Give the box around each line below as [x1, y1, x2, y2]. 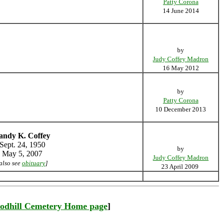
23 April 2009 [161, 163, 200, 170]
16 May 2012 [162, 64, 199, 72]
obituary [22, 159, 45, 167]
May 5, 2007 [2, 149, 42, 158]
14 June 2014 [162, 7, 199, 14]
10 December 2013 [155, 106, 206, 113]
